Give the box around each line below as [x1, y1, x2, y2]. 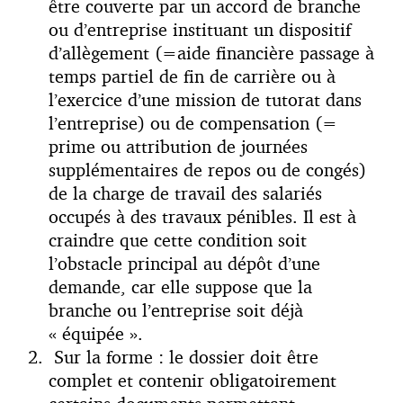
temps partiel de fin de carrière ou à [49, 65, 336, 88]
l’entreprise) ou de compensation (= [49, 112, 337, 135]
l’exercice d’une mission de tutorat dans [49, 88, 362, 112]
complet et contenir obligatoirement [49, 369, 336, 392]
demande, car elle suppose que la [49, 275, 312, 299]
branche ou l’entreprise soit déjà [49, 299, 303, 322]
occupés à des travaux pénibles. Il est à [49, 205, 356, 228]
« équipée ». [49, 322, 143, 345]
